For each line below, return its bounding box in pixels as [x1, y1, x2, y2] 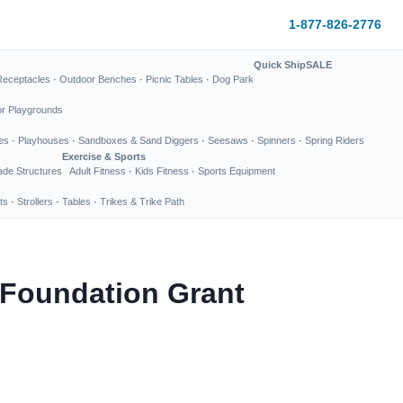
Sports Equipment [198, 166, 275, 176]
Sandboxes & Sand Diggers [78, 135, 199, 146]
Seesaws [208, 135, 248, 146]
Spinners [257, 135, 296, 146]
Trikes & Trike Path [100, 196, 184, 207]
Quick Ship [254, 59, 306, 70]
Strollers [17, 196, 53, 207]
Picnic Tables [146, 74, 203, 85]
